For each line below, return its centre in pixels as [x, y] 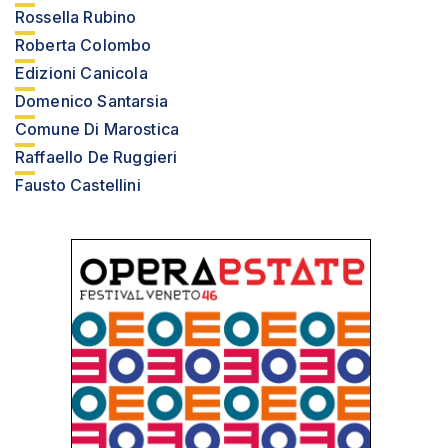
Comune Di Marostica [97, 129]
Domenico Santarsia [91, 101]
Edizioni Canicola [81, 73]
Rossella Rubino [76, 17]
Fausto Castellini [78, 185]
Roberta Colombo [83, 45]
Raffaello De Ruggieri [96, 157]
